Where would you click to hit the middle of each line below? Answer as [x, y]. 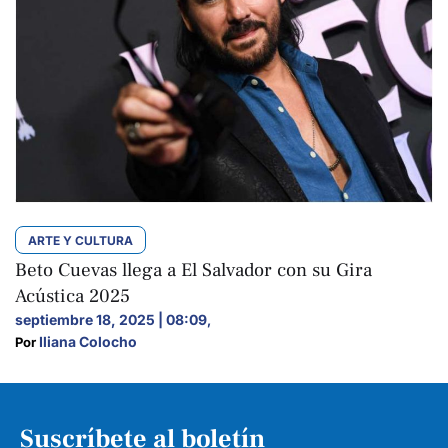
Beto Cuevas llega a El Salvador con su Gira [193, 269]
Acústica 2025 [72, 295]
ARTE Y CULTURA [80, 240]
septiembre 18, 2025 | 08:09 [111, 319]
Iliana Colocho [88, 341]
